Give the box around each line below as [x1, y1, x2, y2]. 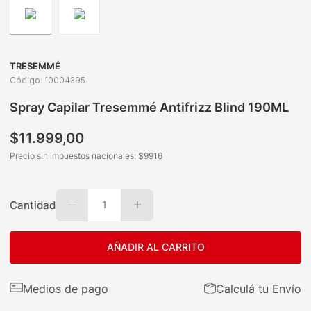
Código [10, 75, 41, 86]
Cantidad [10, 198, 56, 212]
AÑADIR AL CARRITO [106, 241, 205, 253]
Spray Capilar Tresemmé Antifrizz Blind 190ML [10, 99, 289, 115]
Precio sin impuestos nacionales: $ [10, 151, 144, 162]
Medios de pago [23, 281, 109, 296]
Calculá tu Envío [215, 281, 301, 296]
